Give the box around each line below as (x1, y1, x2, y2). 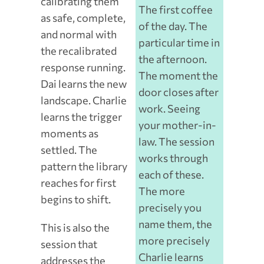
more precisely (138, 234, 210, 247)
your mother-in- (138, 118, 217, 132)
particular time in (138, 36, 220, 49)
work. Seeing (138, 102, 201, 115)
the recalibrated (40, 44, 117, 58)
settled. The (40, 143, 97, 157)
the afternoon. (138, 52, 207, 66)
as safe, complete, (40, 11, 126, 25)
